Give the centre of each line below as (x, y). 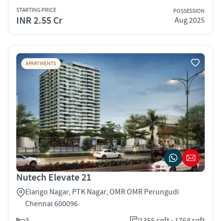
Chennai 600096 (52, 203)
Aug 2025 (190, 20)
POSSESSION (189, 11)
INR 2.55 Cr (39, 20)
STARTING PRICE (36, 10)
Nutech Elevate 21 (54, 177)
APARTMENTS (41, 63)
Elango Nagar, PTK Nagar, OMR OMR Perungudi (102, 192)
